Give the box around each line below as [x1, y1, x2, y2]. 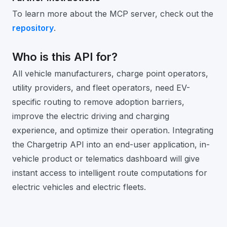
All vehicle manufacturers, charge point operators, [12, 68, 208, 79]
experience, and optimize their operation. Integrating [12, 125, 213, 135]
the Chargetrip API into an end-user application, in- [12, 139, 210, 149]
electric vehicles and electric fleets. [12, 182, 146, 192]
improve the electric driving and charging [12, 111, 169, 121]
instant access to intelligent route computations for [12, 168, 207, 178]
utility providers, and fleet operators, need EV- [12, 83, 190, 93]
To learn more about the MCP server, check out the [12, 9, 213, 19]
